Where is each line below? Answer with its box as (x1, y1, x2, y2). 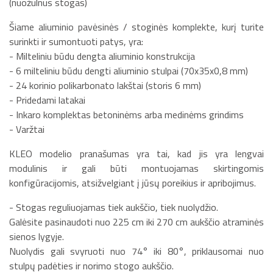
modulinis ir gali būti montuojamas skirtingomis (9, 160, 264, 175)
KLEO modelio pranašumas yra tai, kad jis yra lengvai (9, 146, 264, 161)
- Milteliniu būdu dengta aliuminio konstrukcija (9, 48, 195, 63)
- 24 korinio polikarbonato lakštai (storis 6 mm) (9, 77, 201, 93)
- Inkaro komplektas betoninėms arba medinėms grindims (9, 107, 244, 122)
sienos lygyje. (9, 229, 64, 244)
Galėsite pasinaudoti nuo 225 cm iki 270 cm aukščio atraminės (9, 214, 264, 229)
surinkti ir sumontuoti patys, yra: (9, 34, 143, 49)
